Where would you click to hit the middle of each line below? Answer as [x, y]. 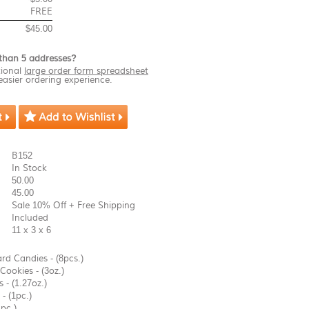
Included [30, 218]
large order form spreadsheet [86, 71]
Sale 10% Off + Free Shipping [73, 205]
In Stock [29, 168]
